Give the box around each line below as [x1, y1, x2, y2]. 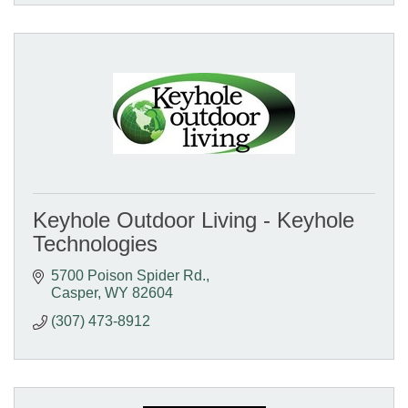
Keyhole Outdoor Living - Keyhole [33, 207, 354, 232]
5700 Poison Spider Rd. [51, 267, 206, 283]
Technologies [33, 230, 158, 256]
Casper [51, 284, 97, 301]
